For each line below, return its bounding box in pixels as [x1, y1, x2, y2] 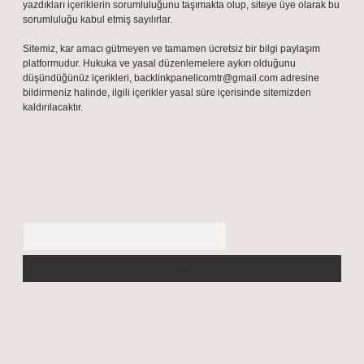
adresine [278, 72, 319, 84]
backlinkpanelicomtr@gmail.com [134, 72, 278, 84]
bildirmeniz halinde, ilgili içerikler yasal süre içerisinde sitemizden [23, 87, 311, 98]
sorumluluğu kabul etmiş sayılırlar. [23, 14, 172, 25]
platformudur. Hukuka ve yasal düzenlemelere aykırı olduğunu [23, 58, 296, 69]
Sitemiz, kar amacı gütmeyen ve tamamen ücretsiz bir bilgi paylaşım [23, 43, 320, 54]
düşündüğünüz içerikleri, [23, 72, 134, 84]
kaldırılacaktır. [23, 102, 83, 113]
